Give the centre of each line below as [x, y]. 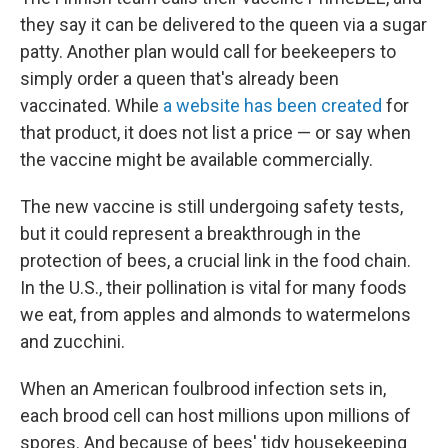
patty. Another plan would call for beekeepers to [208, 51]
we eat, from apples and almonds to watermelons [215, 314]
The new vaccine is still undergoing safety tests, [211, 206]
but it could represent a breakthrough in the [190, 233]
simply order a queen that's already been [179, 78]
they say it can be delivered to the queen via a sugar [223, 24]
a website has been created [272, 105]
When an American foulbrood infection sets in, [203, 388]
